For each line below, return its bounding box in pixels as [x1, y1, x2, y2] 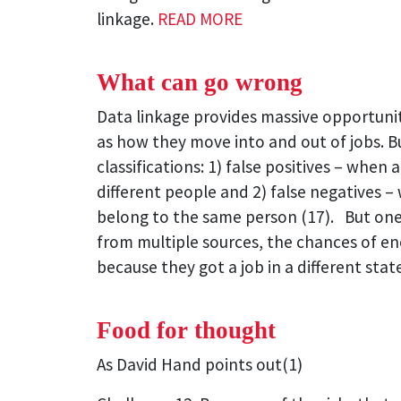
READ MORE [158, 8, 243, 30]
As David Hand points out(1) [97, 353, 303, 375]
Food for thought [97, 316, 276, 344]
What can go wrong [97, 68, 303, 96]
